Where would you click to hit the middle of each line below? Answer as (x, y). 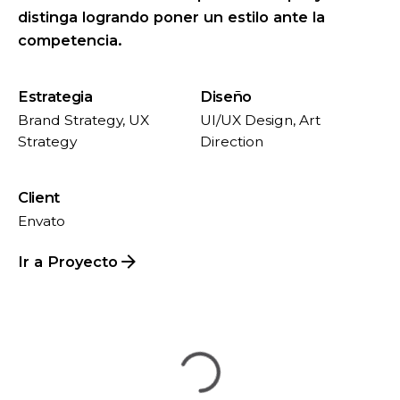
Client (39, 197)
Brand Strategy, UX (83, 120)
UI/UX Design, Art (260, 120)
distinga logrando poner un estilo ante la (171, 17)
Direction (232, 141)
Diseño (226, 96)
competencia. (70, 40)
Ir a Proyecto (68, 261)
